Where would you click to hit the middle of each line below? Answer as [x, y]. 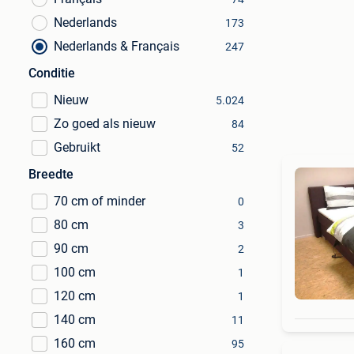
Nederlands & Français [117, 46]
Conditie [52, 73]
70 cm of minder [100, 201]
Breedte [51, 174]
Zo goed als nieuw [105, 124]
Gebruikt [77, 147]
